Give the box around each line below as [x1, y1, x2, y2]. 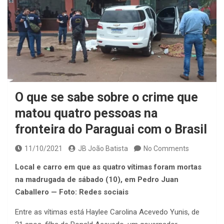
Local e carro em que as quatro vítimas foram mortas [15, 162, 201, 172]
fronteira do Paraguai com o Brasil [15, 122, 207, 137]
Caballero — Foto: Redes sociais [15, 187, 128, 197]
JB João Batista [78, 144, 128, 153]
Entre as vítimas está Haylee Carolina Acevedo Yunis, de [15, 207, 199, 217]
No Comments [143, 144, 189, 153]
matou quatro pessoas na [15, 106, 157, 121]
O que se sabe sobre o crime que [15, 90, 198, 105]
